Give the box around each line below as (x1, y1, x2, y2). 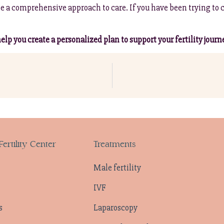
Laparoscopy (93, 202, 137, 213)
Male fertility (93, 162, 141, 173)
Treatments (93, 138, 135, 150)
